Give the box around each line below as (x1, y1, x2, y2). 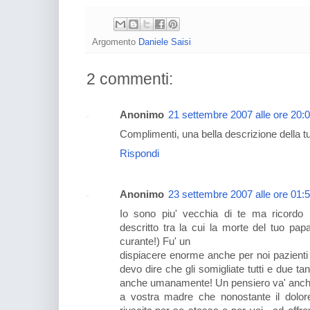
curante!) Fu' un (120, 235, 190, 247)
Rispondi (120, 147, 159, 159)
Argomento (92, 36, 138, 47)
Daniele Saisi (138, 36, 191, 47)
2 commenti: (86, 70, 173, 88)
